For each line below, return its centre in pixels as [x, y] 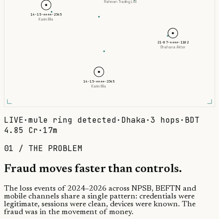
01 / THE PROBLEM [43, 148]
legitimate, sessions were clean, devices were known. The [100, 204]
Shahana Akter [173, 47]
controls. [158, 169]
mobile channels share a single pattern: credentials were [99, 196]
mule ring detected [72, 120]
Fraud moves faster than [68, 169]
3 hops [165, 120]
